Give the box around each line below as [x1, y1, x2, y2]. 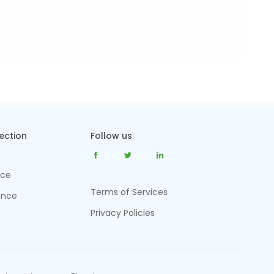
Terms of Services [91, 186, 168, 198]
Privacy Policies [91, 207, 155, 219]
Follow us [91, 130, 133, 142]
